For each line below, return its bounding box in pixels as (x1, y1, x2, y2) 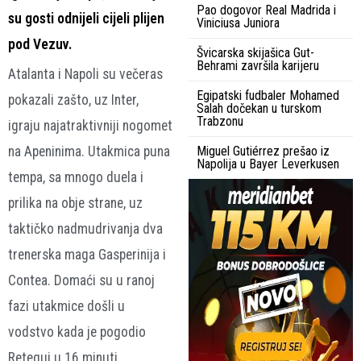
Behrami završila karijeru (197, 57, 319, 73)
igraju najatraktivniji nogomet (8, 117, 172, 134)
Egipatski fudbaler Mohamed (197, 87, 339, 103)
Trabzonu (197, 113, 243, 129)
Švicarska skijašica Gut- (197, 44, 314, 60)
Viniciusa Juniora (197, 15, 280, 31)
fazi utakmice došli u (8, 297, 125, 314)
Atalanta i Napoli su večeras (8, 65, 163, 82)
